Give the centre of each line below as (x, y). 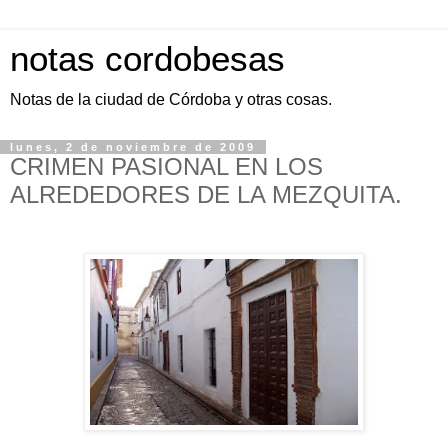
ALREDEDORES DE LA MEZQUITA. (206, 194)
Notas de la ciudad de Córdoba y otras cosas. (171, 99)
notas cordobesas (147, 59)
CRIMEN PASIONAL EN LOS (166, 166)
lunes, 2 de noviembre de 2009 (133, 147)
